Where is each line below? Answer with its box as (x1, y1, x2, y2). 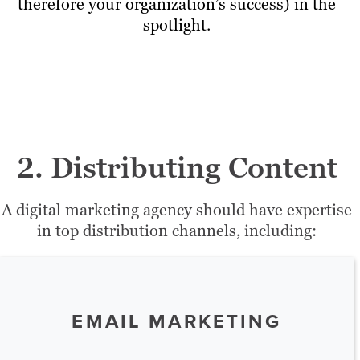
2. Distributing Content (16, 148, 337, 186)
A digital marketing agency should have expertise (2, 198, 352, 220)
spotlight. (143, 14, 211, 35)
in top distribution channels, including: (37, 219, 317, 241)
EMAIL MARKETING (72, 306, 282, 336)
